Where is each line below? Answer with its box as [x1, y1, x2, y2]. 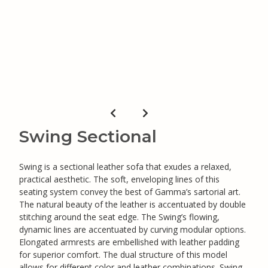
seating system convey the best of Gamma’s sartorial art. [19, 185, 240, 197]
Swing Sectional [19, 126, 157, 147]
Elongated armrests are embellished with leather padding [19, 236, 239, 248]
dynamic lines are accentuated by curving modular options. [19, 223, 246, 235]
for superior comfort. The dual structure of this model [19, 248, 227, 260]
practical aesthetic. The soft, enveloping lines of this [19, 173, 220, 185]
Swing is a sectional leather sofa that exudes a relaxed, [19, 160, 232, 172]
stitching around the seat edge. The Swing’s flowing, [19, 211, 220, 223]
